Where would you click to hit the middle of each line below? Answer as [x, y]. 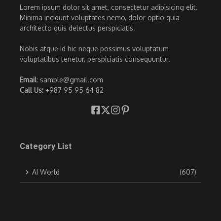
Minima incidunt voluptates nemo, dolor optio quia [100, 18]
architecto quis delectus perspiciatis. [77, 28]
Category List [46, 147]
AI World [46, 172]
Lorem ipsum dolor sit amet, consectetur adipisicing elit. [109, 7]
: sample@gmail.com [70, 80]
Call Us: [33, 90]
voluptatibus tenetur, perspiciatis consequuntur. [95, 59]
